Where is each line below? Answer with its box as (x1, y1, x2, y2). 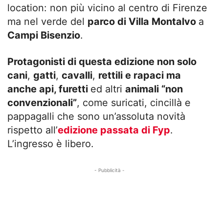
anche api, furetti (7, 83, 90, 95)
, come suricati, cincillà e (77, 96, 191, 109)
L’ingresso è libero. (7, 137, 94, 150)
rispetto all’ (7, 124, 58, 136)
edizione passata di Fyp (58, 124, 170, 136)
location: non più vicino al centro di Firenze (7, 1, 207, 14)
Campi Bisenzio (7, 29, 80, 41)
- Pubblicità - (94, 167, 125, 173)
